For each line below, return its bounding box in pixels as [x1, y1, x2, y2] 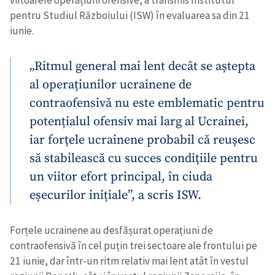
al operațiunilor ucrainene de [29, 77, 192, 93]
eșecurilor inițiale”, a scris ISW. [29, 187, 201, 204]
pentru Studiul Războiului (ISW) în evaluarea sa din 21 [10, 9, 250, 23]
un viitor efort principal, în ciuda [29, 169, 212, 185]
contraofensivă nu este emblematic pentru [29, 95, 265, 112]
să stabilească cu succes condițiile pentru [29, 150, 258, 167]
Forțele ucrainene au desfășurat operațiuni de [10, 223, 213, 238]
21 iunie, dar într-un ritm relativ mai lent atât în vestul [10, 254, 249, 268]
